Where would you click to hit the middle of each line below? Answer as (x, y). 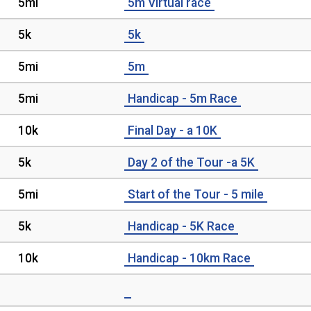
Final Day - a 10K (173, 131)
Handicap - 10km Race (189, 258)
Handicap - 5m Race (183, 99)
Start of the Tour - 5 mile (196, 194)
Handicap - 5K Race (181, 226)
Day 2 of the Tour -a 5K (191, 162)
